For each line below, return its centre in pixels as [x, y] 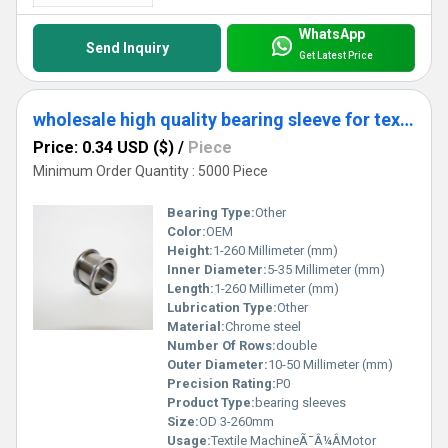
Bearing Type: [211, 213]
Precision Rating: [221, 384]
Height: [190, 251]
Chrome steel [263, 327]
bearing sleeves [300, 403]
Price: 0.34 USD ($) [103, 147]
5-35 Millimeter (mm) [326, 270]
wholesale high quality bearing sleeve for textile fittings [407, 119]
